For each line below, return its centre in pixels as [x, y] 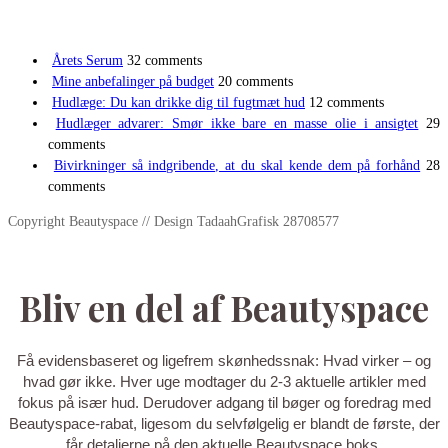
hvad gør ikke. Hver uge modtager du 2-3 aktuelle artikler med [224, 382]
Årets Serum [87, 60]
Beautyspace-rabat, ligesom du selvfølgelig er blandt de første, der [224, 424]
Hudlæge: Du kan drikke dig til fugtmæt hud [178, 102]
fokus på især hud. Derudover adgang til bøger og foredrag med [224, 403]
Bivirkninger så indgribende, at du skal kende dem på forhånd [237, 165]
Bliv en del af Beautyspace [224, 307]
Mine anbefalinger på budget [133, 81]
